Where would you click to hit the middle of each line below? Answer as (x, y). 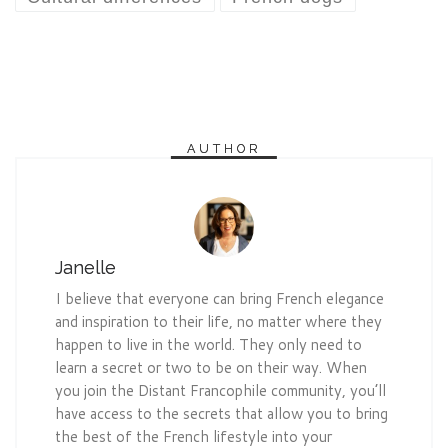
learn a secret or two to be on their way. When (210, 367)
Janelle (85, 267)
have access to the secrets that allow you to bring (221, 413)
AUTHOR (224, 149)
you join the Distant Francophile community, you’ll (220, 390)
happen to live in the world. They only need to (208, 344)
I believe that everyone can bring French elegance (219, 298)
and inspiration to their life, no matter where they (218, 321)
